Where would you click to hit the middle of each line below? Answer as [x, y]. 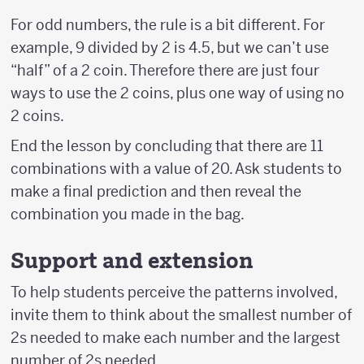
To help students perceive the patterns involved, [174, 292]
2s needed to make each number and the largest [175, 338]
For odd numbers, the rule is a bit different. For [168, 25]
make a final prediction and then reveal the [156, 192]
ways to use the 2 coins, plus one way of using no [178, 93]
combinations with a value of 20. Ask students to [176, 169]
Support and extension [132, 261]
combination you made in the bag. [128, 214]
